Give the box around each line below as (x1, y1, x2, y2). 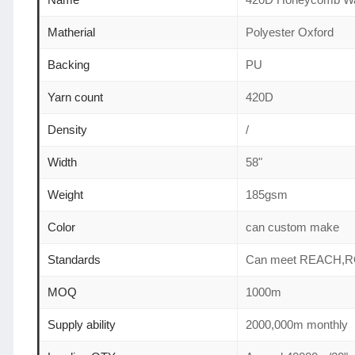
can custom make (246, 219, 339, 234)
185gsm (246, 187, 288, 201)
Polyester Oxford (246, 25, 334, 39)
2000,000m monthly (246, 317, 348, 331)
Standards (48, 252, 101, 266)
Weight (48, 187, 83, 201)
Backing (48, 57, 90, 71)
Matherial (48, 25, 95, 39)
